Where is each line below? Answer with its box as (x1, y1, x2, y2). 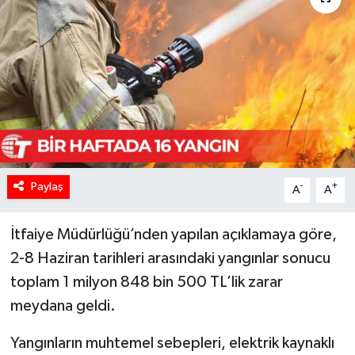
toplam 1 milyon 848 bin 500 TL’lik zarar (10, 273, 283, 290)
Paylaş (30, 180, 63, 193)
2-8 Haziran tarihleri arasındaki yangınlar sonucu (10, 250, 330, 266)
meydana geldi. (10, 297, 116, 314)
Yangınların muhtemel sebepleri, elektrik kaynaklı (10, 334, 334, 351)
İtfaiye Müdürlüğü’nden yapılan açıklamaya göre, (10, 226, 337, 242)
